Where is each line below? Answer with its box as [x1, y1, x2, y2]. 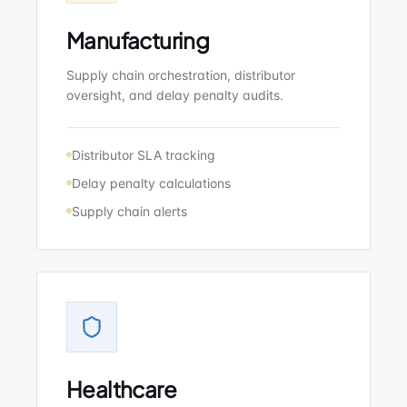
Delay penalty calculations [72, 175, 231, 191]
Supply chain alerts [72, 203, 187, 219]
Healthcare [66, 375, 176, 402]
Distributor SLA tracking [72, 147, 215, 163]
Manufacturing [66, 26, 210, 54]
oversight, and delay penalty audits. [66, 87, 283, 103]
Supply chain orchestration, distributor [66, 67, 295, 83]
